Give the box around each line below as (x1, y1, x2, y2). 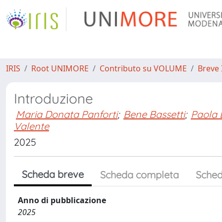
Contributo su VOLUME (100, 63, 187, 74)
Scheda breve (22, 168, 84, 180)
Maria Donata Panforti (16, 108, 117, 120)
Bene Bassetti (123, 108, 185, 120)
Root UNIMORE (31, 63, 89, 74)
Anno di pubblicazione (18, 195, 106, 206)
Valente (14, 120, 49, 132)
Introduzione (14, 90, 93, 107)
